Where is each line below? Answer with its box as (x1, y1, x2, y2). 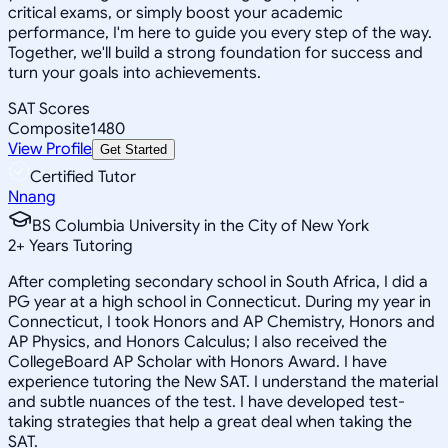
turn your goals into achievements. (8, 62, 261, 83)
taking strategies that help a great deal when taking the (8, 411, 412, 432)
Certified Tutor (30, 166, 136, 187)
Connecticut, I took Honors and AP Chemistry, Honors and (8, 311, 435, 332)
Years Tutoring (25, 235, 133, 256)
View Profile (8, 138, 92, 159)
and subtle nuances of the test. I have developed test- (8, 391, 405, 412)
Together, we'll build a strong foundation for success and (8, 42, 423, 63)
